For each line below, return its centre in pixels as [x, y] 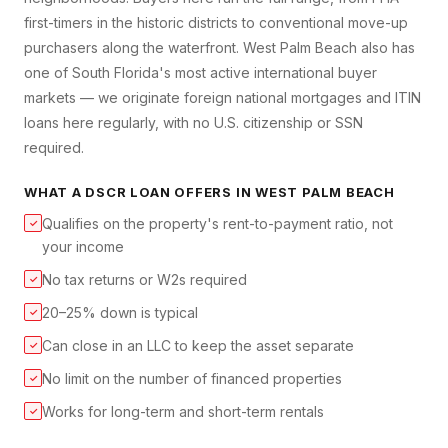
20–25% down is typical [120, 313]
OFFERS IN [213, 192]
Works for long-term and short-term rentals [183, 412]
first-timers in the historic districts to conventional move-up [216, 23]
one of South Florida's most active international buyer [200, 73]
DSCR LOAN [128, 192]
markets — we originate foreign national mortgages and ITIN [222, 98]
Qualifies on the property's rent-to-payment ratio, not [217, 224]
